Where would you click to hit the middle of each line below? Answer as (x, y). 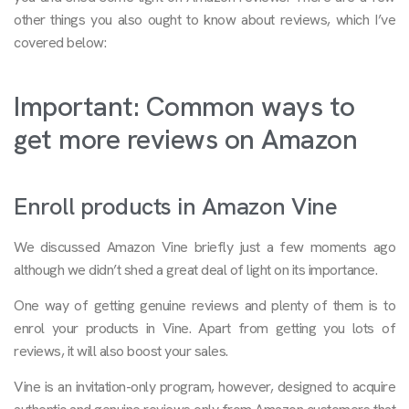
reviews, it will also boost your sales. (121, 351)
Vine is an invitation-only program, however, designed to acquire (204, 387)
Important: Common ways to (184, 106)
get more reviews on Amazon (185, 139)
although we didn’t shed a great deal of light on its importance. (195, 269)
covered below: (60, 42)
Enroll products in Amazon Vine (175, 206)
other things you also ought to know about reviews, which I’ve (204, 19)
